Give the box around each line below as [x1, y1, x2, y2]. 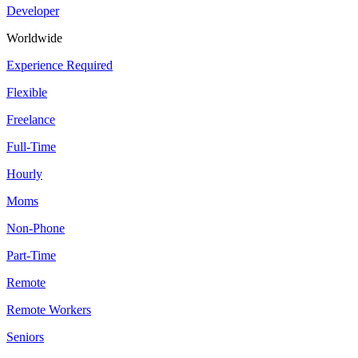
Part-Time [6, 249, 56, 263]
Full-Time [6, 140, 56, 154]
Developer [6, 4, 59, 18]
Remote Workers [6, 303, 91, 317]
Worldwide [6, 31, 62, 46]
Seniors [6, 330, 44, 344]
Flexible [6, 86, 47, 100]
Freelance [6, 113, 55, 127]
